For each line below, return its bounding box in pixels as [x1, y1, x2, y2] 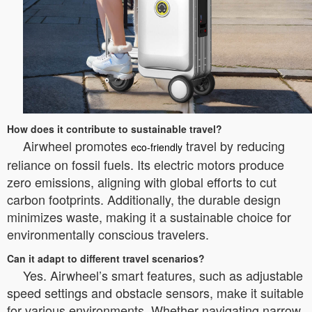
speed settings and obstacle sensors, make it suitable [7, 283, 304, 302]
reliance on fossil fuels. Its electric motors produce [7, 155, 284, 174]
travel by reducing [182, 136, 285, 155]
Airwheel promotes [23, 136, 131, 155]
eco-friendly [131, 140, 182, 155]
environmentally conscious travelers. [7, 225, 209, 244]
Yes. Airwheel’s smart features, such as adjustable [23, 266, 303, 285]
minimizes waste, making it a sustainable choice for [7, 208, 291, 226]
